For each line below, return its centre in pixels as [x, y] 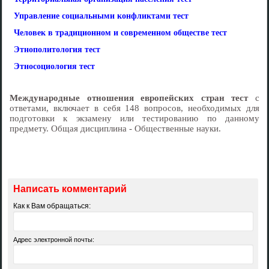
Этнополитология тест [57, 50]
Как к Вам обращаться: [52, 206]
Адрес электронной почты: [53, 239]
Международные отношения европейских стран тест [129, 98]
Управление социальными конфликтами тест [101, 16]
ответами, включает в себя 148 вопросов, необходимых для [134, 108]
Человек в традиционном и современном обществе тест [120, 33]
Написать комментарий [70, 189]
